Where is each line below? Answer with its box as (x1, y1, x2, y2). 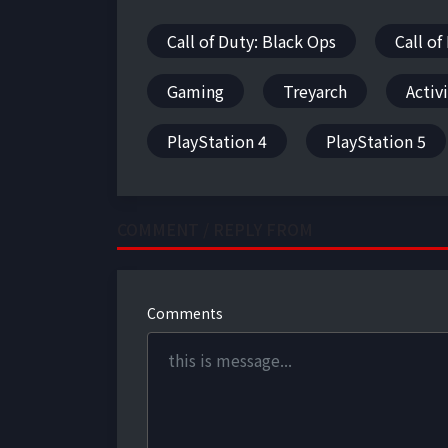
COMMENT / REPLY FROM (117, 217, 313, 241)
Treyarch (283, 79, 347, 103)
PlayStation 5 (326, 129, 426, 153)
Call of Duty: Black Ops (167, 29, 336, 53)
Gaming (167, 79, 224, 103)
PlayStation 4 (167, 129, 267, 153)
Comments (147, 303, 223, 323)
